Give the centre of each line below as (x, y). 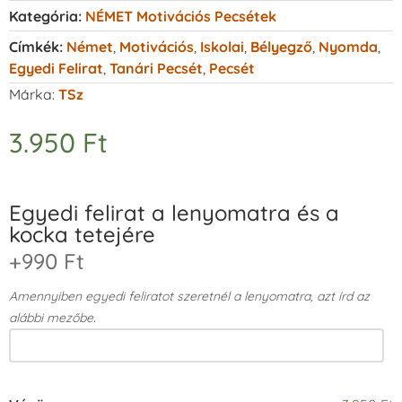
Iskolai (222, 46)
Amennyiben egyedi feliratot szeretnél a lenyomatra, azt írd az (189, 297)
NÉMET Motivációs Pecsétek (181, 16)
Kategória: (45, 16)
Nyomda (348, 46)
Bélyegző (281, 46)
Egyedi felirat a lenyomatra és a (174, 213)
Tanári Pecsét (156, 68)
